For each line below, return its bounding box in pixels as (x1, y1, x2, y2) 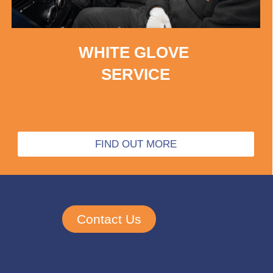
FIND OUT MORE (94, 138, 177, 150)
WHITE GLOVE (78, 43, 193, 62)
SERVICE (101, 65, 171, 83)
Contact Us (77, 211, 142, 226)
